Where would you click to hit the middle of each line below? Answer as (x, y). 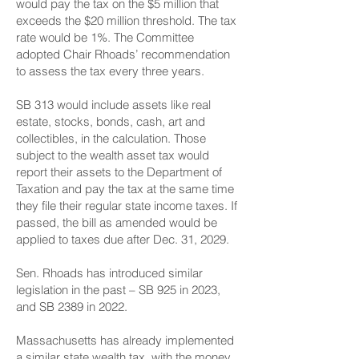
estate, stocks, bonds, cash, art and (111, 121)
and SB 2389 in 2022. (72, 307)
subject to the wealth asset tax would (113, 155)
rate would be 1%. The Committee (105, 37)
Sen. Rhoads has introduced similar (109, 273)
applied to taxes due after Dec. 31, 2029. (123, 239)
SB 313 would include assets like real (113, 105)
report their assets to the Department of (119, 172)
